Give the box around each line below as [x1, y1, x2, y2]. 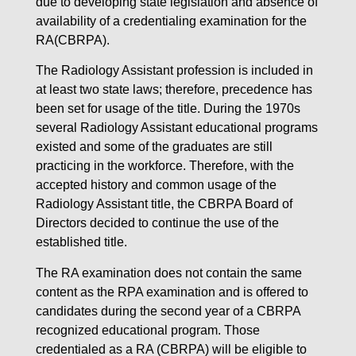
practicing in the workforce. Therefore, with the [36, 159, 294, 173]
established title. [36, 235, 127, 250]
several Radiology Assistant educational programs [36, 121, 318, 135]
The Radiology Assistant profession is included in [36, 64, 313, 78]
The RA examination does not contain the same [36, 265, 302, 280]
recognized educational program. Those [36, 323, 260, 337]
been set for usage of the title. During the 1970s [36, 102, 300, 116]
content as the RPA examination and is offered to [36, 284, 308, 299]
